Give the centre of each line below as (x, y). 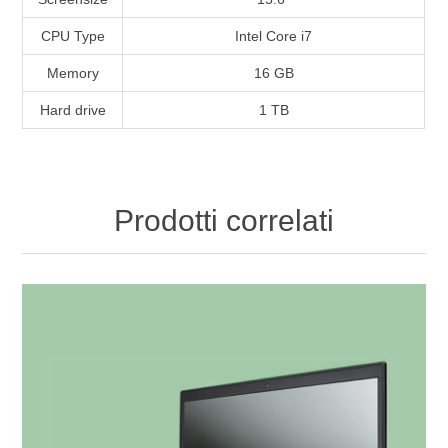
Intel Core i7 (274, 36)
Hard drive (72, 110)
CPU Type (72, 36)
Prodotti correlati (224, 221)
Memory (72, 73)
